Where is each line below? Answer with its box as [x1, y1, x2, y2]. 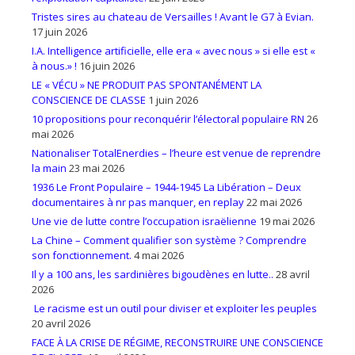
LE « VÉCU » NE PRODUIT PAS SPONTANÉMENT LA [32, 77, 261, 92]
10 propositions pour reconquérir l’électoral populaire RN [32, 111, 304, 126]
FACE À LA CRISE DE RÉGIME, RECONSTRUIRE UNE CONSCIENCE [32, 334, 323, 349]
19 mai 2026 [259, 213, 315, 228]
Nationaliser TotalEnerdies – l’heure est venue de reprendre [32, 145, 321, 160]
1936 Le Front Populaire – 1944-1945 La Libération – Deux [32, 179, 301, 194]
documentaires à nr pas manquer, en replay [32, 194, 244, 209]
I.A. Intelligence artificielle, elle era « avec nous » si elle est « [32, 43, 315, 58]
